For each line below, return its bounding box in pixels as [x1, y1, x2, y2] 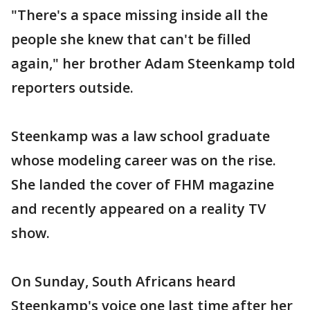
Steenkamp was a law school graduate [11, 127, 270, 145]
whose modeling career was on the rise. [11, 151, 276, 170]
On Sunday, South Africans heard [11, 272, 236, 291]
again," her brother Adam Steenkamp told [11, 54, 295, 73]
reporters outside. [11, 78, 134, 97]
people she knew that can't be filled [11, 30, 251, 48]
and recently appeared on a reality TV [11, 199, 266, 218]
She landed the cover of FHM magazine [11, 175, 274, 194]
